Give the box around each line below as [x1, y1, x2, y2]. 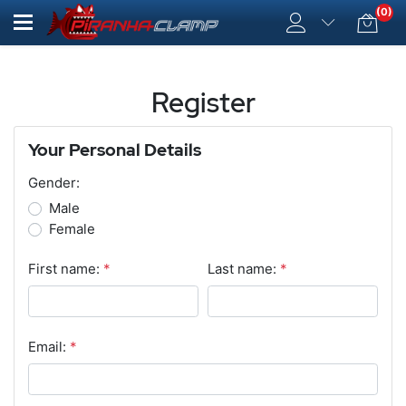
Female [48, 219, 95, 237]
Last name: [208, 259, 276, 277]
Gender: [28, 173, 80, 191]
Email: [28, 337, 66, 355]
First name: [28, 259, 100, 277]
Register [150, 84, 256, 121]
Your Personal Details [28, 138, 201, 161]
